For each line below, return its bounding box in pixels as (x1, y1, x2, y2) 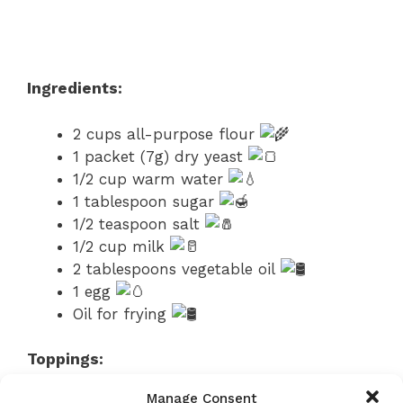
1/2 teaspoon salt (73, 214, 205, 233)
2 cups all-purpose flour (73, 124, 260, 143)
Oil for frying (73, 304, 172, 323)
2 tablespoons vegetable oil (73, 259, 281, 278)
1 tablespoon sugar (73, 192, 219, 210)
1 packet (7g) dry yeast (73, 147, 248, 166)
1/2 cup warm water (73, 169, 228, 188)
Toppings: (27, 350, 103, 368)
